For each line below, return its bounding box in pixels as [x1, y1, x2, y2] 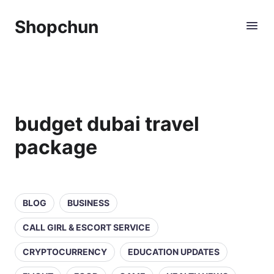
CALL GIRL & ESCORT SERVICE [23, 222, 150, 232]
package [15, 135, 97, 159]
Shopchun [15, 17, 98, 37]
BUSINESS [67, 198, 109, 208]
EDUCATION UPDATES [128, 246, 220, 257]
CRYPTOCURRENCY [23, 246, 107, 257]
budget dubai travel [15, 112, 199, 136]
